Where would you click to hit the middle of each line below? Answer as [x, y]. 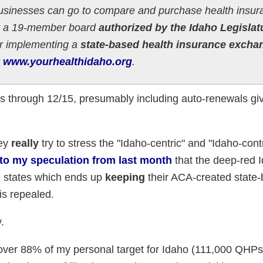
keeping [125, 177]
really [25, 143]
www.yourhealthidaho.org [67, 61]
